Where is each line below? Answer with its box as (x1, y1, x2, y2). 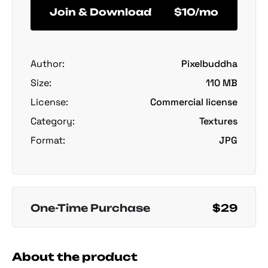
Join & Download (50, 6, 151, 19)
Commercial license (150, 95, 237, 108)
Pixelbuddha (181, 57, 237, 70)
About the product (12, 249, 138, 263)
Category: (31, 114, 75, 127)
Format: (31, 133, 65, 147)
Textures (199, 114, 237, 127)
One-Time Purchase (31, 201, 150, 214)
